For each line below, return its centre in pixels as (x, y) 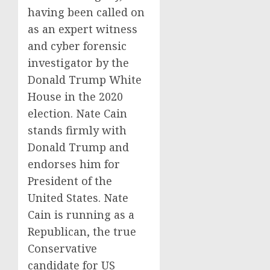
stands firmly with (77, 130)
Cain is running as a (81, 215)
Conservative (62, 249)
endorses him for (74, 164)
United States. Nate (78, 198)
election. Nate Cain (77, 114)
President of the (70, 181)
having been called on (86, 12)
